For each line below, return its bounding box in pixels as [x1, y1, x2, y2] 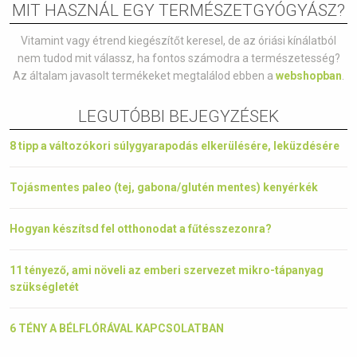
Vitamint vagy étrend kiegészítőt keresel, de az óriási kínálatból [21, 34, 336, 47]
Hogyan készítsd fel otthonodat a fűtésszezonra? [10, 222, 272, 235]
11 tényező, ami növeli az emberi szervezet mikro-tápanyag [10, 264, 324, 277]
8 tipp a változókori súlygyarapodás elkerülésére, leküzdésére [10, 139, 339, 152]
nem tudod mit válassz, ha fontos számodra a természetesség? [17, 52, 340, 65]
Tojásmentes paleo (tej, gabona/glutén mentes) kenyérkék [10, 181, 318, 194]
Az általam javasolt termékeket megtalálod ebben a [13, 69, 276, 82]
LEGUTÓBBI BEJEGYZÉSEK [78, 107, 279, 126]
